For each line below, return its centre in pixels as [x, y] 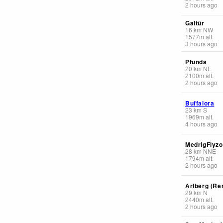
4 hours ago [201, 123]
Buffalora [200, 103]
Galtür [195, 23]
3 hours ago [201, 43]
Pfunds [196, 61]
